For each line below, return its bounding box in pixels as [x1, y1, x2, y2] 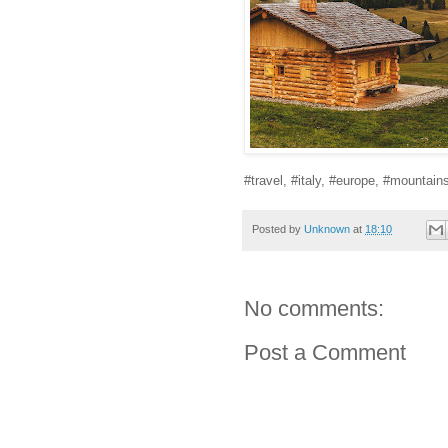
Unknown [304, 222, 350, 235]
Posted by [252, 222, 304, 235]
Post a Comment [244, 340, 406, 366]
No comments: [244, 296, 384, 322]
